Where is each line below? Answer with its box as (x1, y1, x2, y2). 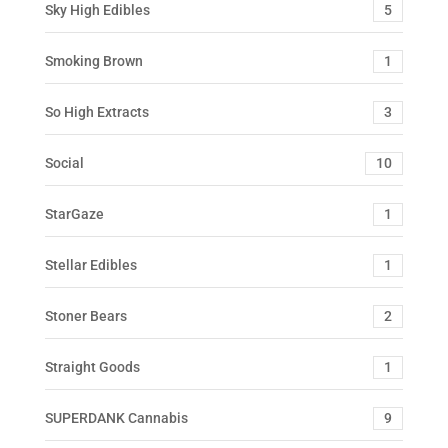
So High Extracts (44, 103, 149, 120)
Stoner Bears (44, 307, 127, 324)
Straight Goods (44, 358, 140, 375)
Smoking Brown (44, 52, 143, 69)
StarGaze (44, 205, 104, 222)
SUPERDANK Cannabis (44, 409, 188, 426)
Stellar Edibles (44, 256, 137, 273)
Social (44, 154, 84, 171)
